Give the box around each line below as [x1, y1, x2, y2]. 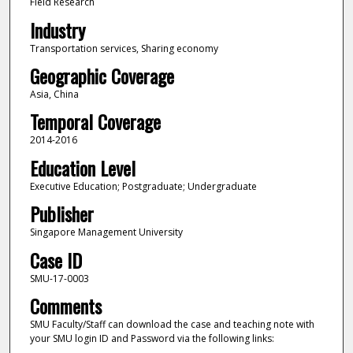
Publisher [29, 199, 94, 229]
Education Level [29, 153, 136, 182]
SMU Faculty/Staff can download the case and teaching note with [29, 318, 314, 332]
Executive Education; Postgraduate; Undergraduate [29, 179, 257, 193]
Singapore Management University [29, 225, 183, 240]
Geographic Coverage [29, 61, 174, 91]
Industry [29, 15, 85, 44]
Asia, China [29, 87, 79, 102]
